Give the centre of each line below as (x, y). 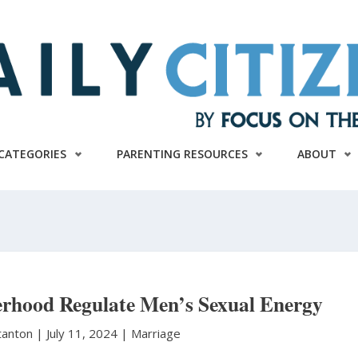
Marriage (156, 333)
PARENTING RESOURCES (182, 153)
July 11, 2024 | (89, 333)
